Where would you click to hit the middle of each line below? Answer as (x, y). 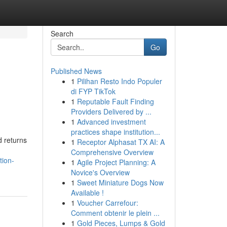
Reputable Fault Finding (115, 101)
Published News (76, 71)
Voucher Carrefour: (107, 203)
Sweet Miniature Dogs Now (120, 182)
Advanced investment (111, 122)
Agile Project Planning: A (116, 162)
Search (62, 33)
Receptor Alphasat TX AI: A (121, 142)
